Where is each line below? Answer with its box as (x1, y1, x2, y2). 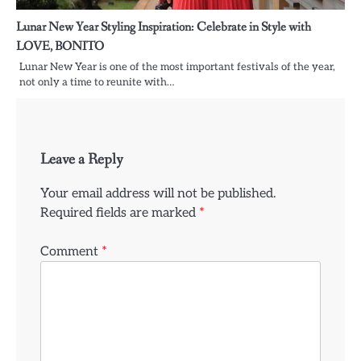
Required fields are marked (40, 204, 199, 221)
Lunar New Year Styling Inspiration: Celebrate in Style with (16, 18, 311, 35)
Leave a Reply (40, 149, 123, 169)
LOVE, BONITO (16, 37, 104, 55)
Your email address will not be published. (40, 185, 276, 201)
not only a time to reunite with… (19, 75, 174, 89)
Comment (40, 243, 102, 259)
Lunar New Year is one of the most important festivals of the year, (19, 60, 335, 73)
